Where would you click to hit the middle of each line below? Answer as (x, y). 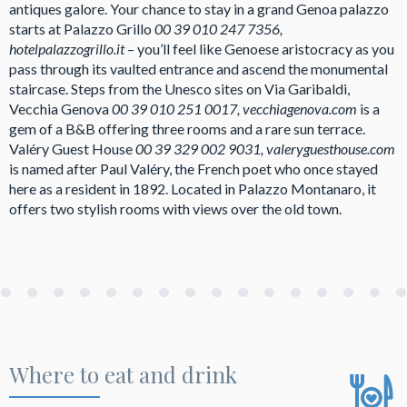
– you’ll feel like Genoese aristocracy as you (261, 48)
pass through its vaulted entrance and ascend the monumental (199, 68)
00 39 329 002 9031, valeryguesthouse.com (265, 148)
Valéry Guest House (72, 148)
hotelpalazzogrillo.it (68, 48)
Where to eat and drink (123, 374)
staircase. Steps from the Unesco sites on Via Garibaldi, (179, 88)
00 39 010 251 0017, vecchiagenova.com (236, 108)
